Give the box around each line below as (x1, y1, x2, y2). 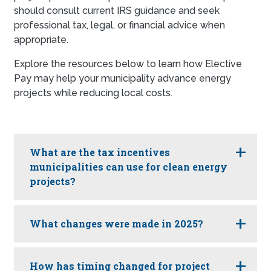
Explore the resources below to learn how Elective (14, 58, 242, 70)
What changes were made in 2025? (30, 217, 203, 230)
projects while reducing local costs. (14, 87, 172, 99)
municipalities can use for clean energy (30, 160, 227, 174)
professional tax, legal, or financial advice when (14, 19, 225, 31)
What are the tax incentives (30, 146, 170, 159)
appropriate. (14, 34, 68, 46)
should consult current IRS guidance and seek (14, 5, 220, 17)
